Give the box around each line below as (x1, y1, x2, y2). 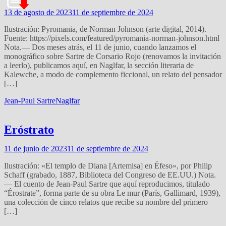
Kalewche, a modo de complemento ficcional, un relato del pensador (4, 70, 222, 79)
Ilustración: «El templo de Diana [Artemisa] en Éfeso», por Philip (4, 161, 212, 171)
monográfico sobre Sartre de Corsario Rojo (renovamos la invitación (4, 52, 221, 61)
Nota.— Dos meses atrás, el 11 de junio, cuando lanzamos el (4, 43, 196, 52)
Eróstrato (4, 123, 54, 137)
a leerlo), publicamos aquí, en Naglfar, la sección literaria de (4, 61, 194, 70)
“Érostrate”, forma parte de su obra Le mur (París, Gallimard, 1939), (4, 189, 220, 198)
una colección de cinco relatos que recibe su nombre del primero (4, 198, 208, 207)
